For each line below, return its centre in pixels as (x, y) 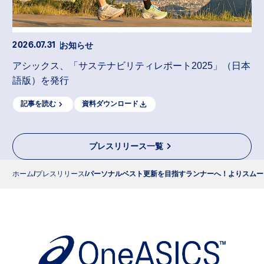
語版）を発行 (41, 80)
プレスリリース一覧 (126, 146)
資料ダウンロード (110, 104)
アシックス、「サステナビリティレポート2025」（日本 (131, 65)
